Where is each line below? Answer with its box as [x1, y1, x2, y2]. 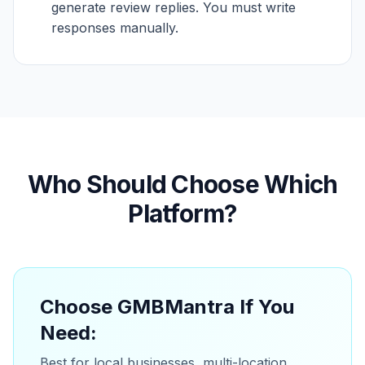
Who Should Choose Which [27, 169, 338, 199]
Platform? [128, 199, 237, 228]
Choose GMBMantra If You [40, 295, 294, 319]
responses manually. [51, 20, 178, 36]
